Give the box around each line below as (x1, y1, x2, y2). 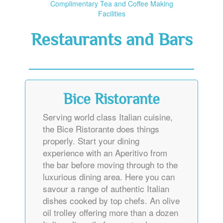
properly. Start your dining (43, 134, 139, 147)
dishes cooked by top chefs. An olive (43, 194, 180, 207)
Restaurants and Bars (30, 27, 193, 56)
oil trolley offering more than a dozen (43, 206, 178, 219)
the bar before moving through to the (43, 158, 178, 171)
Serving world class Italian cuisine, (43, 111, 173, 123)
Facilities (98, 8, 125, 19)
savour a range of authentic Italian (43, 182, 169, 195)
